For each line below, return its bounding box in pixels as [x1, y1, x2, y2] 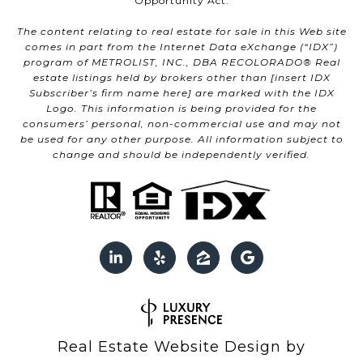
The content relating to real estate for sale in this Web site [16, 24, 347, 37]
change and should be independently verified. [53, 147, 310, 160]
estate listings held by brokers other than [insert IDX [32, 70, 331, 83]
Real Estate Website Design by [58, 337, 305, 356]
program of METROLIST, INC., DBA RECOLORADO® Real [23, 55, 340, 68]
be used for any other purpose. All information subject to [19, 132, 344, 145]
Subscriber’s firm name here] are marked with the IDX [28, 86, 335, 99]
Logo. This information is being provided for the [46, 101, 317, 114]
